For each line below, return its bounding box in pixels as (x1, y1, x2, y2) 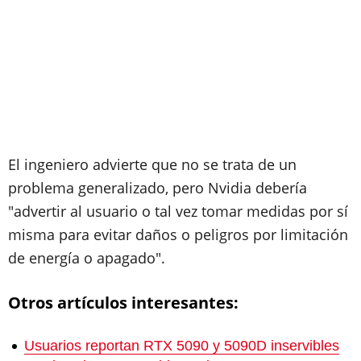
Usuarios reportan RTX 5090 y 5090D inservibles (24, 338, 339, 354)
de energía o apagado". (8, 248, 165, 268)
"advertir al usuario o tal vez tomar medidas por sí (8, 201, 348, 221)
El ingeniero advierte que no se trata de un (8, 155, 297, 174)
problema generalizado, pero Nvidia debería (8, 178, 307, 197)
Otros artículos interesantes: (8, 292, 239, 313)
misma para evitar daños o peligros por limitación (8, 225, 348, 244)
